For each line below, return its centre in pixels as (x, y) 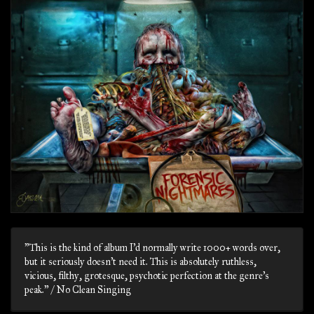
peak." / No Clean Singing (78, 290)
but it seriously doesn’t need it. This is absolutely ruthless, (141, 262)
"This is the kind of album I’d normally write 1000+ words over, (152, 248)
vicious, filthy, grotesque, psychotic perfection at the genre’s (147, 276)
